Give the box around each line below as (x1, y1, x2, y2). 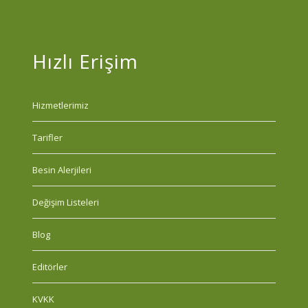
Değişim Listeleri (32, 195, 99, 208)
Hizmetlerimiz (32, 98, 89, 111)
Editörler (32, 260, 67, 273)
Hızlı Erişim (32, 47, 138, 74)
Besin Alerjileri (32, 163, 91, 176)
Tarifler (32, 131, 63, 144)
